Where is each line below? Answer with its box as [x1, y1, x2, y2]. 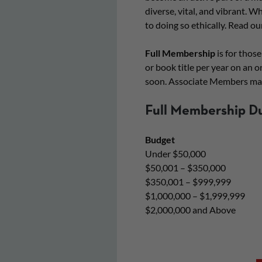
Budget [144, 134, 175, 146]
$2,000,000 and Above [144, 204, 236, 216]
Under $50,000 [144, 148, 206, 160]
